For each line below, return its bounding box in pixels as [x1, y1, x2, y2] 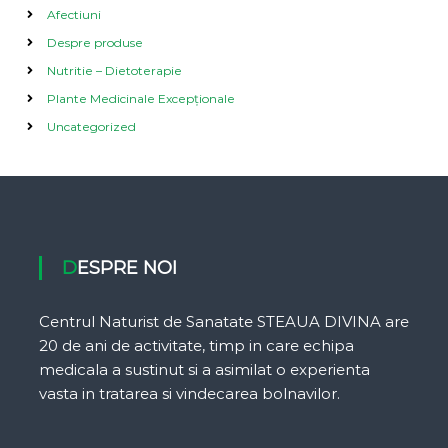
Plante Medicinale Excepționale [46, 91, 235, 106]
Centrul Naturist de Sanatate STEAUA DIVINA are [38, 312, 409, 331]
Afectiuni [46, 7, 101, 22]
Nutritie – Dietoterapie [46, 63, 182, 78]
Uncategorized [46, 119, 136, 134]
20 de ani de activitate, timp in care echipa [38, 336, 354, 355]
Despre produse [46, 35, 143, 50]
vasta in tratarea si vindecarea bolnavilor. [38, 384, 340, 403]
